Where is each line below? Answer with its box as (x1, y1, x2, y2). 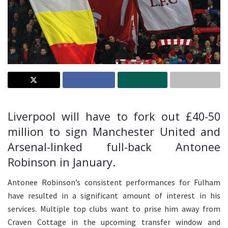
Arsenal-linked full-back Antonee (8, 139, 220, 155)
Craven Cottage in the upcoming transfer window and (8, 216, 220, 227)
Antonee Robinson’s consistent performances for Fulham (8, 177, 220, 187)
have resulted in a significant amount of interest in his (8, 190, 220, 201)
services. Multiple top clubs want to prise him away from (8, 203, 220, 214)
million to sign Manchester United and (8, 124, 220, 139)
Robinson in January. (8, 155, 116, 170)
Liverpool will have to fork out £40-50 (8, 109, 220, 124)
